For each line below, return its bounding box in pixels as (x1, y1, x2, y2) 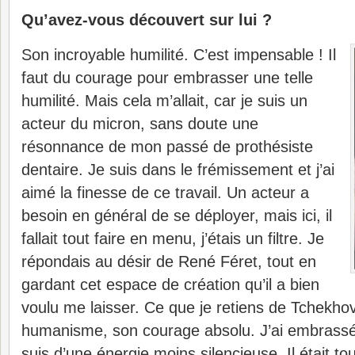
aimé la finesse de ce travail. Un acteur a (21, 184, 309, 201)
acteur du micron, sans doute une (21, 115, 258, 132)
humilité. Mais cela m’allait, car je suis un (21, 92, 307, 109)
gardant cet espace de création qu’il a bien (21, 276, 319, 293)
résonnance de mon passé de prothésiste (21, 138, 313, 155)
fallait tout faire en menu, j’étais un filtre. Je (21, 230, 324, 247)
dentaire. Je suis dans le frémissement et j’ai (21, 161, 334, 178)
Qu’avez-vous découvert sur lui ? (21, 11, 272, 29)
